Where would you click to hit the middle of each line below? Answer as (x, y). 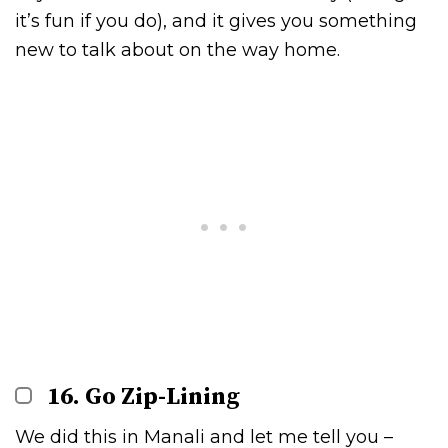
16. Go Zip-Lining (144, 396)
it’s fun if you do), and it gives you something (216, 20)
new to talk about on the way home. (177, 49)
